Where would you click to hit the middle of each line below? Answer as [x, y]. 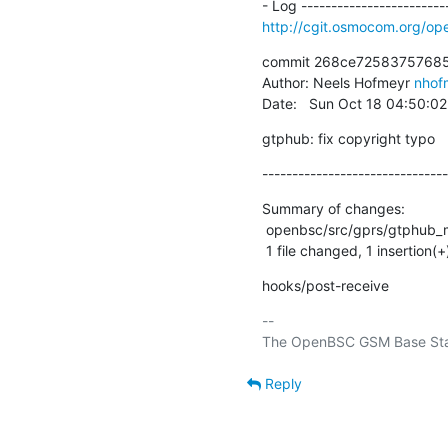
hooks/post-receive [325, 285]
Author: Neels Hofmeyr [337, 82]
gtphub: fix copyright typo [348, 138]
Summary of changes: [333, 208]
